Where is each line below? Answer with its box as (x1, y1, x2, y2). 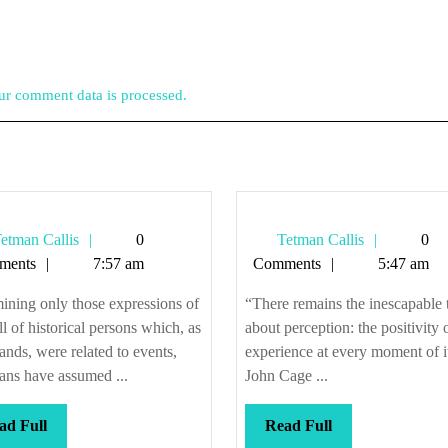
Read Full (264, 417, 332, 434)
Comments (252, 255, 321, 272)
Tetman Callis (272, 231, 364, 248)
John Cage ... (244, 367, 328, 384)
